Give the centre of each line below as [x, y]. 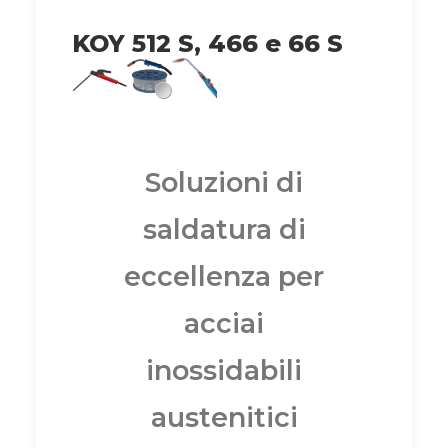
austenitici [224, 417]
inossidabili [224, 370]
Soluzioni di [224, 182]
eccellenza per [224, 276]
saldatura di [224, 229]
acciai [224, 323]
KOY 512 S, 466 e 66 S [207, 43]
